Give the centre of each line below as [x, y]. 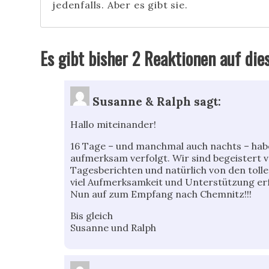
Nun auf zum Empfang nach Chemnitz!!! [161, 194]
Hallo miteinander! [113, 125]
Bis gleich [92, 216]
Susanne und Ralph [113, 228]
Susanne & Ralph [142, 102]
